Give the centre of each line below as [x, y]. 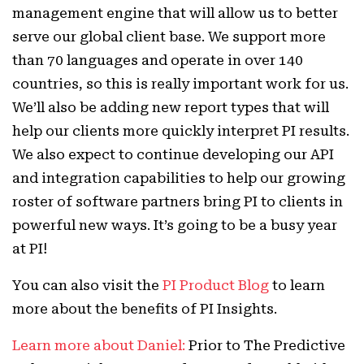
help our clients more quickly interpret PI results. [181, 131]
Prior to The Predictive [267, 345]
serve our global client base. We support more [169, 37]
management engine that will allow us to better [175, 13]
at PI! [30, 249]
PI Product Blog [216, 285]
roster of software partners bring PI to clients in [178, 201]
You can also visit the [87, 285]
